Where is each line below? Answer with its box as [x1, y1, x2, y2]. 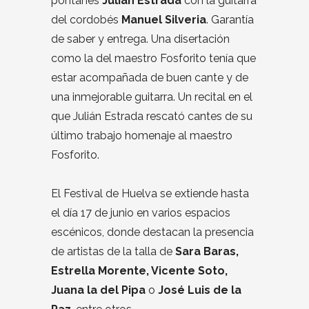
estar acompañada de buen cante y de [51, 70, 248, 84]
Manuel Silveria [121, 12, 206, 26]
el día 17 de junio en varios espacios [51, 206, 230, 219]
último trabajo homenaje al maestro [51, 128, 232, 142]
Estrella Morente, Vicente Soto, [51, 263, 228, 277]
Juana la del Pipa [51, 283, 146, 297]
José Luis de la [158, 283, 241, 297]
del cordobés [51, 12, 121, 26]
